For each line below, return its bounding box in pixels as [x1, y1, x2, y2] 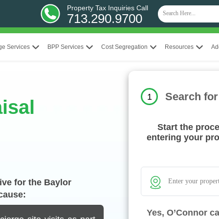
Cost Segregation [101, 44, 148, 50]
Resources [165, 44, 194, 50]
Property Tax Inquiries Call [67, 4, 149, 12]
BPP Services [47, 44, 84, 50]
